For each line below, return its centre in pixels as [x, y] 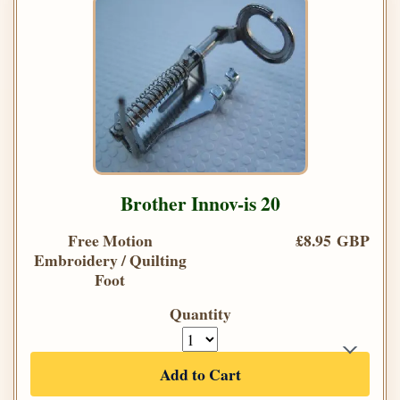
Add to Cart [200, 374]
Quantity [200, 313]
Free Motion [110, 240]
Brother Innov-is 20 [200, 203]
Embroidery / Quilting [110, 259]
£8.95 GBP [333, 240]
